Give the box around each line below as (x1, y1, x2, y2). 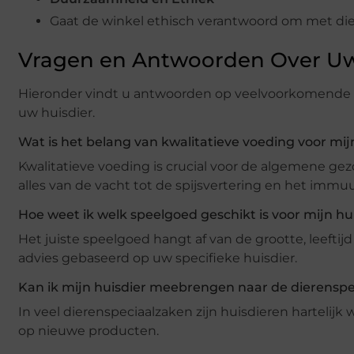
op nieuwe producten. (18, 323, 159, 339)
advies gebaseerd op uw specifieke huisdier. (18, 250, 297, 266)
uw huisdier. (18, 105, 95, 121)
